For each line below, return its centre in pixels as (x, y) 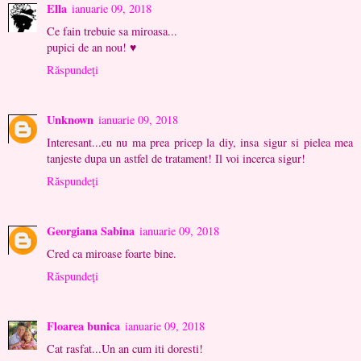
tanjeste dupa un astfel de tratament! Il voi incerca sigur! (176, 158)
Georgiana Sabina (91, 230)
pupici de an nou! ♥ (91, 47)
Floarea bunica (83, 326)
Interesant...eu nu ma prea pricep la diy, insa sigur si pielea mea (200, 142)
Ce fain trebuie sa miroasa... (112, 31)
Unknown (70, 119)
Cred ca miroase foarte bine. (112, 253)
